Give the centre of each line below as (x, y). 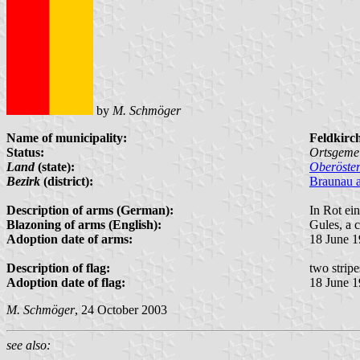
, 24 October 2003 (121, 309)
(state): (55, 166)
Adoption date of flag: (66, 282)
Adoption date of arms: (70, 239)
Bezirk (23, 181)
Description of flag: (58, 268)
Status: (25, 152)
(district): (67, 181)
